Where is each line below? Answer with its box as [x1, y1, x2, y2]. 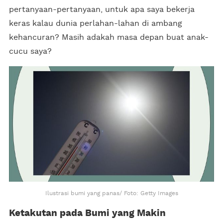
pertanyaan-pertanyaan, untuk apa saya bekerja [9, 5, 195, 13]
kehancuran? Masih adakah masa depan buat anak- [9, 33, 209, 41]
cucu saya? [9, 47, 52, 55]
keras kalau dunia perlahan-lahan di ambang [9, 19, 182, 27]
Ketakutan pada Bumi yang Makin [9, 208, 166, 218]
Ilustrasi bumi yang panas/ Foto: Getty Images [45, 190, 178, 196]
